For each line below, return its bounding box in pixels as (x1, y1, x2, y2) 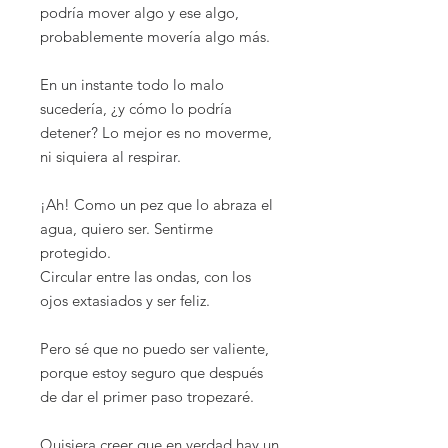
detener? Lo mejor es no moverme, (40, 123, 272, 143)
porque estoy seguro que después (40, 363, 263, 383)
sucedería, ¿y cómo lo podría (40, 99, 232, 119)
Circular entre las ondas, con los (40, 267, 251, 287)
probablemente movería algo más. (40, 27, 270, 47)
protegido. (40, 243, 111, 263)
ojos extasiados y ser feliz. (40, 291, 210, 311)
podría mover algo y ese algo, (40, 3, 239, 23)
